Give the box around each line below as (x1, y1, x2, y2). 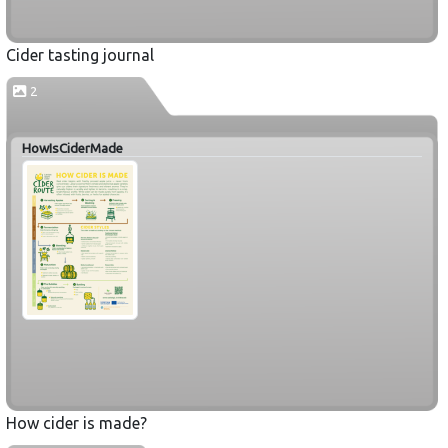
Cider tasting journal (6, 45, 154, 64)
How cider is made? (6, 413, 147, 432)
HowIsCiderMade (22, 140, 123, 156)
